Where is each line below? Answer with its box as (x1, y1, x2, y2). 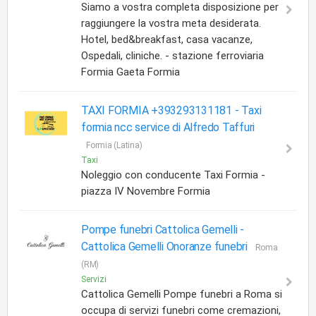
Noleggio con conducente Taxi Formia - (81, 169, 265, 181)
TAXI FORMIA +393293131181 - (81, 104, 242, 117)
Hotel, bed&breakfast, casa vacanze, (81, 33, 253, 46)
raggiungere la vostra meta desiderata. (81, 17, 261, 30)
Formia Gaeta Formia (81, 66, 180, 78)
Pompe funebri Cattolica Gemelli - (81, 223, 245, 236)
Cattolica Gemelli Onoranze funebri (81, 240, 248, 253)
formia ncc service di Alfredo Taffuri (81, 121, 255, 134)
